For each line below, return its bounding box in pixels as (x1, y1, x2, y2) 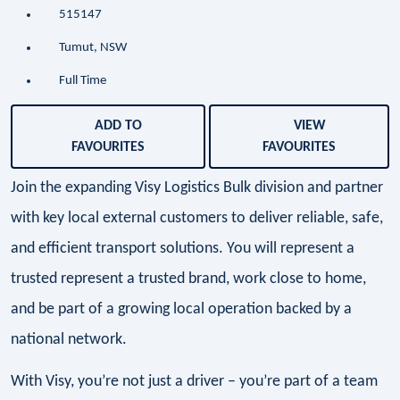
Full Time (58, 74, 106, 88)
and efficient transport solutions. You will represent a (11, 240, 354, 258)
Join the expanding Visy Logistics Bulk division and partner (11, 179, 383, 197)
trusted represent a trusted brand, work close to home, (11, 271, 366, 288)
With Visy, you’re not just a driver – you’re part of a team (11, 372, 378, 390)
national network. (11, 331, 127, 349)
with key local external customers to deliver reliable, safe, (11, 210, 383, 228)
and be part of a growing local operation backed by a (11, 301, 352, 319)
